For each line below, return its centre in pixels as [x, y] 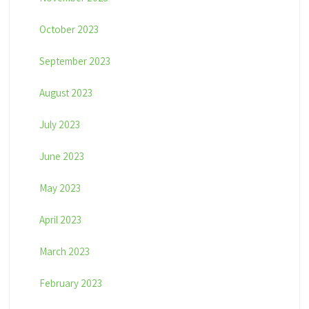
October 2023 [69, 30]
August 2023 [66, 93]
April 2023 [60, 220]
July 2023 [59, 125]
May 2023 [60, 188]
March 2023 [64, 252]
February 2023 [70, 283]
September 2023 [74, 61]
